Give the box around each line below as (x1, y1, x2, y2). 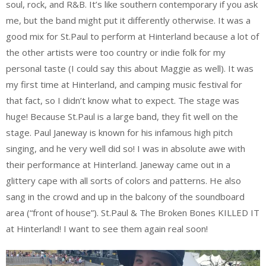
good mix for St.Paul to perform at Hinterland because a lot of (6, 30, 259, 42)
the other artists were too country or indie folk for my (6, 46, 226, 58)
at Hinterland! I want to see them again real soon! (6, 222, 208, 235)
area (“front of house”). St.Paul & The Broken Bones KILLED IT (6, 206, 259, 218)
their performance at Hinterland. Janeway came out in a (6, 158, 230, 170)
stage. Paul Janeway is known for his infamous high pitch (6, 126, 233, 138)
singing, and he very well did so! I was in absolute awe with (6, 142, 245, 154)
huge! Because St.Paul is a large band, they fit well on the (6, 110, 238, 122)
